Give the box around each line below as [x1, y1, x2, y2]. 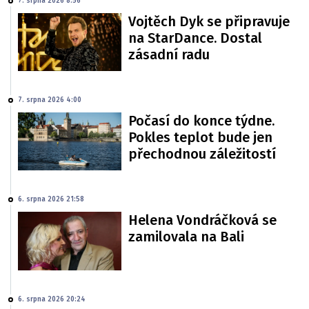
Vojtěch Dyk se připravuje [128, 12, 290, 30]
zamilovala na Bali [128, 228, 244, 246]
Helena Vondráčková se [128, 212, 277, 229]
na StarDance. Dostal [128, 29, 262, 46]
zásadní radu [128, 46, 210, 63]
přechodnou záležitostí [128, 146, 276, 162]
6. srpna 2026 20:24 [18, 295, 86, 303]
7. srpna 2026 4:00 [18, 96, 81, 104]
